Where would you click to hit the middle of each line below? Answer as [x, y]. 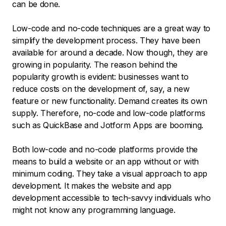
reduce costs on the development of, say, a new [101, 89]
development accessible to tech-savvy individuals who [111, 198]
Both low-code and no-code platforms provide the [105, 150]
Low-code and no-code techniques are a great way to [111, 29]
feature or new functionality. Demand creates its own [110, 101]
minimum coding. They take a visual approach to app [110, 174]
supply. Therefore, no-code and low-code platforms [109, 113]
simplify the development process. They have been [106, 41]
